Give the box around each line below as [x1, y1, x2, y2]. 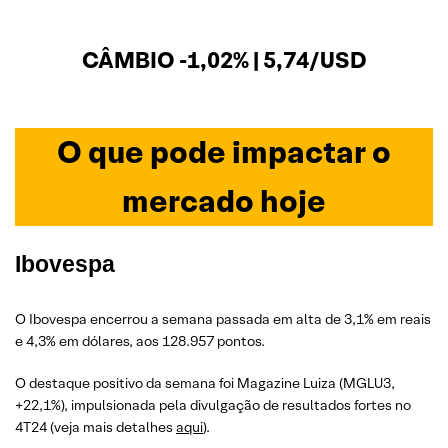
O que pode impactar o [57, 132, 391, 172]
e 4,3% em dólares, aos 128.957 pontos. [15, 331, 265, 350]
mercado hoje [122, 181, 326, 221]
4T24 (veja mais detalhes [15, 417, 176, 436]
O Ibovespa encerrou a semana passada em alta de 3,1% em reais [15, 309, 431, 328]
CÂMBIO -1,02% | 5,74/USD [81, 45, 367, 74]
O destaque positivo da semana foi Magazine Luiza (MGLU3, [15, 373, 395, 392]
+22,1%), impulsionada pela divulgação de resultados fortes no [15, 395, 411, 414]
